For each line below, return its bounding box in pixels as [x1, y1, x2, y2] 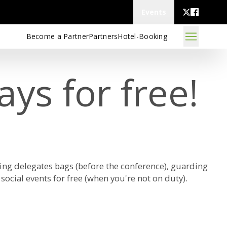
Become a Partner [26, 31, 89, 41]
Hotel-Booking [118, 31, 167, 41]
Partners [89, 31, 118, 41]
